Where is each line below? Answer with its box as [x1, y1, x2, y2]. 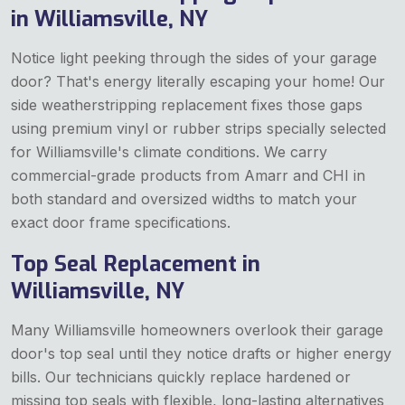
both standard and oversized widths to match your [11, 189, 357, 208]
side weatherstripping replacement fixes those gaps [11, 95, 363, 114]
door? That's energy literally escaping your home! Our [11, 71, 385, 90]
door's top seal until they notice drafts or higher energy [11, 344, 391, 363]
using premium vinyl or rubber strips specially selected [11, 118, 386, 137]
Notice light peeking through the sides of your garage [11, 48, 377, 67]
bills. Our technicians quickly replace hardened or [11, 367, 351, 386]
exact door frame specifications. [11, 212, 231, 231]
